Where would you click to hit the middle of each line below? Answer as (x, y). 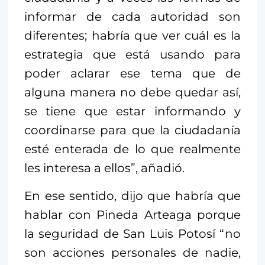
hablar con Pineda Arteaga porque (132, 215)
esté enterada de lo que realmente (132, 149)
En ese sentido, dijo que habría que (132, 196)
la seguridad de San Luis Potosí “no (132, 234)
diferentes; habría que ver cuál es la (132, 36)
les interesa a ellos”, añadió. (104, 168)
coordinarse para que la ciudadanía (132, 130)
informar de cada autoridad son (132, 17)
